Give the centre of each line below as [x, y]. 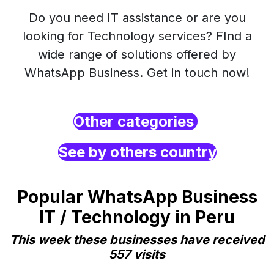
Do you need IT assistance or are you [137, 18]
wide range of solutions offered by [137, 54]
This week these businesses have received [137, 240]
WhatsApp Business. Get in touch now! [137, 73]
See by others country [137, 152]
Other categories [135, 121]
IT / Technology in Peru [137, 217]
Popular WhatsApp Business [137, 197]
